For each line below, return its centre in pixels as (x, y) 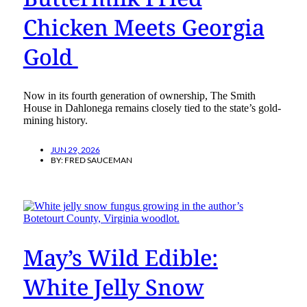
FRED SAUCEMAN (98, 160)
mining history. (55, 120)
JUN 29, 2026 (75, 149)
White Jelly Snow (113, 287)
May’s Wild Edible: (120, 258)
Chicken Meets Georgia (144, 27)
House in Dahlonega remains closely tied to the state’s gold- (152, 108)
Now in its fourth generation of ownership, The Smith (139, 95)
